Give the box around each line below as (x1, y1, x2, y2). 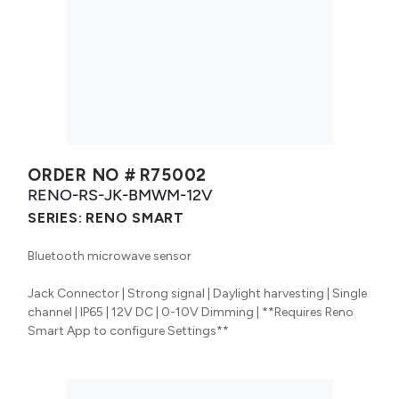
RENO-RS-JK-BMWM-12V (28, 184, 213, 204)
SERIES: (28, 208, 83, 226)
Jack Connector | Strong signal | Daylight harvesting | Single (28, 285, 367, 301)
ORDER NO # (28, 164, 136, 185)
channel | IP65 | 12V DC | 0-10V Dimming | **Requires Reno (28, 304, 354, 320)
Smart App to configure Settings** (28, 322, 229, 338)
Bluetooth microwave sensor (28, 248, 191, 264)
